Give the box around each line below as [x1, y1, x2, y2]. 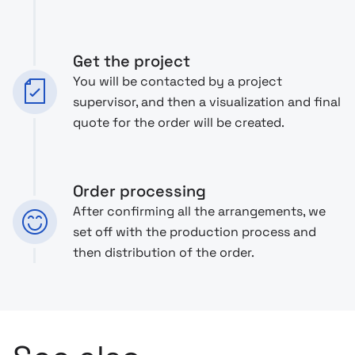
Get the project [73, 50, 190, 71]
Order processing [73, 180, 206, 201]
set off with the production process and [73, 223, 316, 240]
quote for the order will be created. [73, 113, 284, 131]
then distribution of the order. [73, 243, 254, 261]
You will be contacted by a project [73, 72, 282, 90]
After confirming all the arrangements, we [73, 202, 326, 219]
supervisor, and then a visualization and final [73, 93, 341, 110]
